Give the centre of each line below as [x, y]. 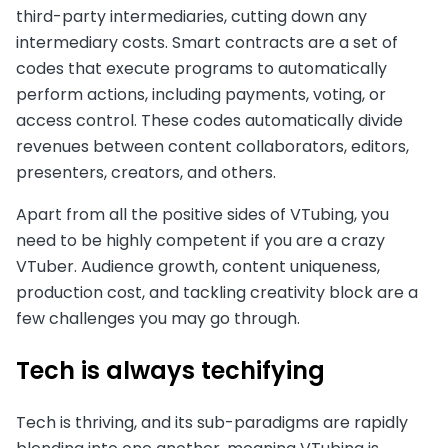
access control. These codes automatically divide [209, 120]
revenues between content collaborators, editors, [212, 146]
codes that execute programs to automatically [201, 68]
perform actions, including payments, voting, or [201, 94]
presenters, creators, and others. [148, 172]
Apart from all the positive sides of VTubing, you [202, 214]
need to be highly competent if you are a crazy [200, 240]
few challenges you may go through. [158, 318]
